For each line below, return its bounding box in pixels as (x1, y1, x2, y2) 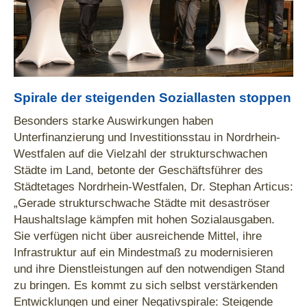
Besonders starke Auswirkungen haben (14, 114, 213, 128)
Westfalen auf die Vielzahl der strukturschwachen (14, 147, 267, 161)
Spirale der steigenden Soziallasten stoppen (14, 90, 291, 106)
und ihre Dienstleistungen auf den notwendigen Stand (14, 262, 284, 276)
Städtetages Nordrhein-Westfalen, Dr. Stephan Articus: (14, 180, 293, 194)
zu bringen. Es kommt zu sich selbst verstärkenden (14, 278, 278, 293)
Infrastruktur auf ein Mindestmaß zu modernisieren (14, 245, 273, 260)
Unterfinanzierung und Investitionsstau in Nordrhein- (14, 130, 280, 145)
